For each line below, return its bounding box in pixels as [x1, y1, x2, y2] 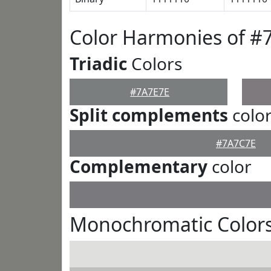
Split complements [70, 103, 228, 126]
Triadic [70, 52, 127, 75]
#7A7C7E [216, 137, 256, 150]
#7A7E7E [130, 85, 170, 99]
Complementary [70, 155, 207, 178]
